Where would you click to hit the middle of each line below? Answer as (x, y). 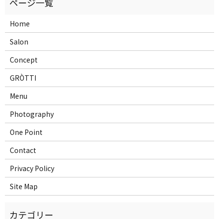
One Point (26, 132)
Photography (32, 114)
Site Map (23, 186)
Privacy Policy (32, 168)
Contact (23, 150)
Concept (23, 60)
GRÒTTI (23, 78)
